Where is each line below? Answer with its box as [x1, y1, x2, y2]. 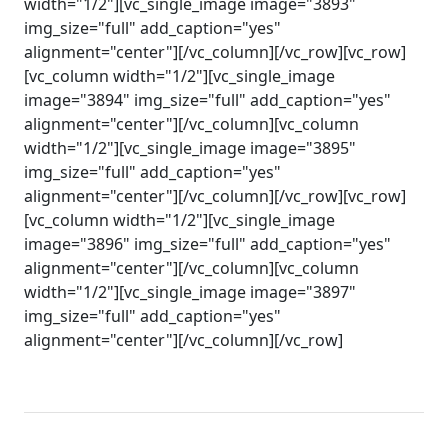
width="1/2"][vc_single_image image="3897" [24, 281, 356, 303]
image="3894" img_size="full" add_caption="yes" [24, 89, 391, 111]
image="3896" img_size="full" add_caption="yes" [24, 233, 391, 255]
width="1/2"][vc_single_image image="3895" [24, 137, 356, 159]
